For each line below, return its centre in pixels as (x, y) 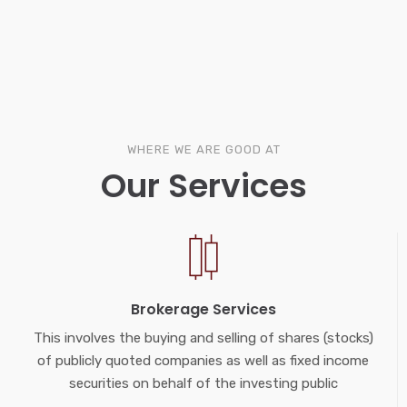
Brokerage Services (203, 310)
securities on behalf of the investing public (203, 384)
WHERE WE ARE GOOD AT (203, 150)
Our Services (203, 186)
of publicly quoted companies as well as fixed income (203, 361)
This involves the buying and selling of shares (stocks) (203, 338)
